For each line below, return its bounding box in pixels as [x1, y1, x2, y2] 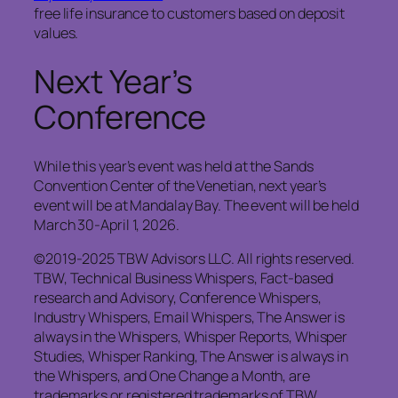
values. [34, 22, 79, 43]
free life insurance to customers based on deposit [34, 3, 346, 23]
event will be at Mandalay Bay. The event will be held [34, 195, 359, 216]
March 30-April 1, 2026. [34, 215, 179, 235]
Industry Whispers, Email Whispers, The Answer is [34, 307, 346, 328]
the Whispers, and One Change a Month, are [34, 366, 310, 386]
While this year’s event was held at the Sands [34, 156, 314, 177]
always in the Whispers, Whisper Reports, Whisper [34, 327, 348, 347]
